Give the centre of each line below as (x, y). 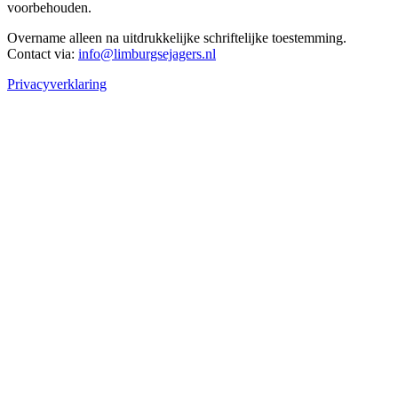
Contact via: (43, 54)
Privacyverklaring (57, 84)
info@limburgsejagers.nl (147, 54)
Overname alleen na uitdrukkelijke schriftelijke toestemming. (177, 38)
